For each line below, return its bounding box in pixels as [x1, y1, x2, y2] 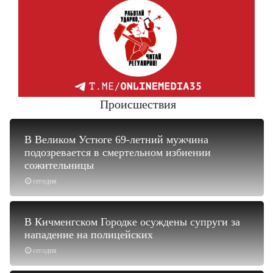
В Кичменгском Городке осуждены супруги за [24, 216, 240, 229]
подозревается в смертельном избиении [24, 146, 211, 159]
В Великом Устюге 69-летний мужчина [24, 133, 208, 146]
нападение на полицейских [24, 229, 153, 241]
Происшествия [100, 97, 176, 112]
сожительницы [24, 159, 94, 172]
